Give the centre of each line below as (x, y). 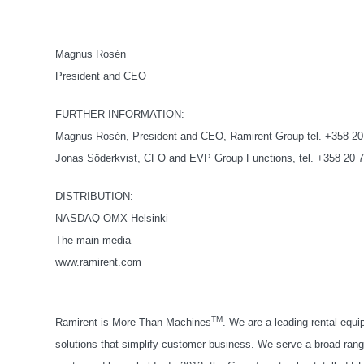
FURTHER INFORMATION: (120, 114)
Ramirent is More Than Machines (133, 322)
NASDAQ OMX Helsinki (112, 218)
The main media (93, 240)
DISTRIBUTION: (94, 196)
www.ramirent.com (98, 262)
